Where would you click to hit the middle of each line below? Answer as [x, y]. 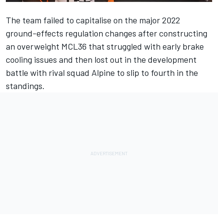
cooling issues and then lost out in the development [101, 59]
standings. [25, 85]
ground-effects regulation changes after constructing [107, 33]
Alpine [103, 72]
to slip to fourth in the [156, 72]
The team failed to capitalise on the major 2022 [93, 20]
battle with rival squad [49, 72]
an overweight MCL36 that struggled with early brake [105, 46]
